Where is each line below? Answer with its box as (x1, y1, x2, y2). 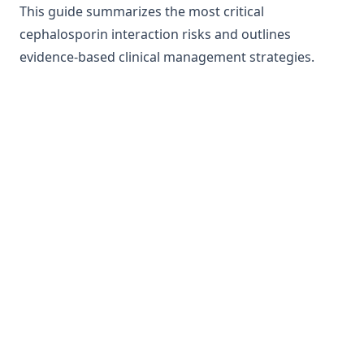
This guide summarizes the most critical (19, 2, 264, 20)
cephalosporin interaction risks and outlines (19, 25, 291, 43)
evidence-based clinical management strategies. (19, 48, 314, 66)
